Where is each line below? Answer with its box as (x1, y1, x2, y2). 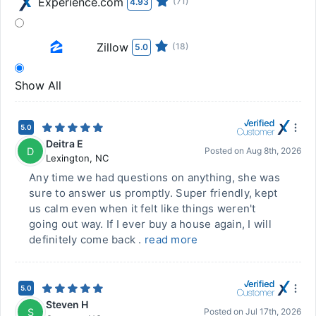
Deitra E (46, 138, 83, 150)
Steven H (46, 298, 88, 310)
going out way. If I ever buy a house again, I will (29, 217, 272, 231)
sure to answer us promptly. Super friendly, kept (29, 186, 278, 200)
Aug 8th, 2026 (246, 145, 301, 156)
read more (144, 233, 198, 246)
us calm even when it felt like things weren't (29, 202, 256, 215)
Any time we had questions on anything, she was (29, 171, 280, 184)
